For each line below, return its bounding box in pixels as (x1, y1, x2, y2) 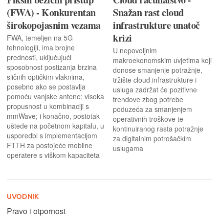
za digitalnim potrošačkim (113, 133, 191, 143)
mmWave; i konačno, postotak (7, 110, 100, 121)
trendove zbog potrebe (113, 94, 183, 104)
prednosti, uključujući (7, 52, 71, 62)
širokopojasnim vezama (7, 18, 101, 32)
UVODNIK (7, 192, 39, 200)
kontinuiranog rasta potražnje (113, 123, 203, 133)
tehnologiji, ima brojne (7, 42, 75, 52)
